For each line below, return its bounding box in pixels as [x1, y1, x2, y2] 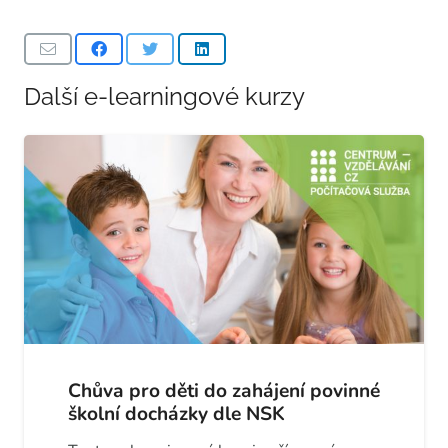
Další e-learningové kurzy [24, 81, 305, 111]
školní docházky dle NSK [68, 401, 285, 428]
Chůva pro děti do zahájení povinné [68, 378, 380, 405]
